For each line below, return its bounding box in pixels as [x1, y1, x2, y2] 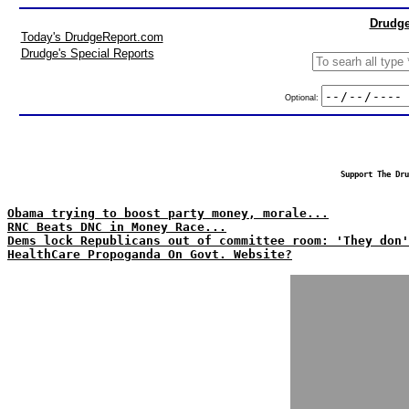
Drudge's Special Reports [20, 47, 154, 60]
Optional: [284, 92, 321, 102]
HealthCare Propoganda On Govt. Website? [7, 247, 292, 261]
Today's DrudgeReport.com [20, 30, 163, 44]
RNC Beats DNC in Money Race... [7, 220, 226, 234]
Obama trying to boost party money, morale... [7, 206, 329, 220]
